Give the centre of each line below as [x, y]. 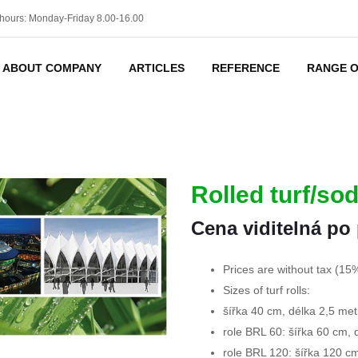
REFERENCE [245, 68]
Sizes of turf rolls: [267, 290]
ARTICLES [156, 68]
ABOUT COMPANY [52, 68]
